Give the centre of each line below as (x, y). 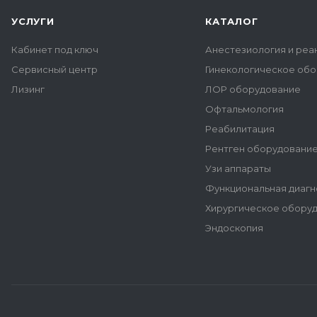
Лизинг (28, 89)
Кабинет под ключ (55, 50)
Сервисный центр (54, 69)
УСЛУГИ (33, 21)
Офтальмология (244, 109)
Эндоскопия (234, 228)
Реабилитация (240, 129)
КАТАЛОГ (232, 21)
